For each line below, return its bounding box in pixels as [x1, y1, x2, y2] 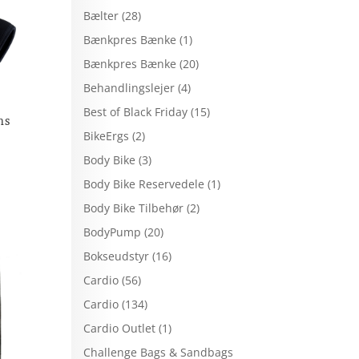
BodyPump [83, 224, 142, 240]
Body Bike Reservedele [83, 175, 205, 192]
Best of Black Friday [83, 103, 188, 119]
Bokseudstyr [83, 248, 150, 264]
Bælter [83, 7, 119, 23]
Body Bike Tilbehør [83, 200, 184, 216]
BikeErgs [83, 127, 130, 143]
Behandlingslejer [83, 79, 175, 95]
